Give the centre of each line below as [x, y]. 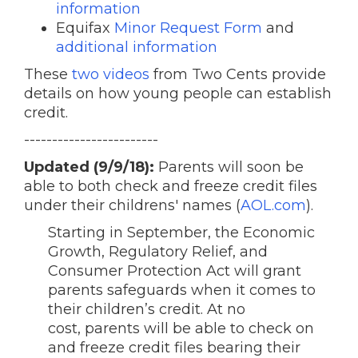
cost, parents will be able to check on [181, 328]
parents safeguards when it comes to [182, 290]
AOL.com [273, 205]
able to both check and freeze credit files [171, 186]
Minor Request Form [188, 28]
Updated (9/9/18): [89, 167]
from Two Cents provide [238, 74]
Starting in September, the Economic [181, 233]
